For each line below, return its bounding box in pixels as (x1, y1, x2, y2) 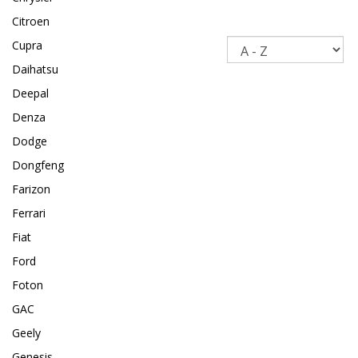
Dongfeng (12, 157, 64, 173)
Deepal (12, 86, 49, 101)
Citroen (12, 14, 50, 30)
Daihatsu (12, 62, 58, 78)
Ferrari (12, 205, 46, 221)
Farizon (12, 181, 50, 197)
